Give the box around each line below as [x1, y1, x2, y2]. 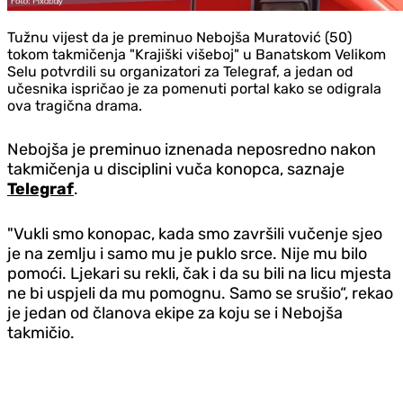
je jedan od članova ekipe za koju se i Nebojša [7, 302, 343, 323]
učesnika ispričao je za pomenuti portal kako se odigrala [7, 79, 381, 97]
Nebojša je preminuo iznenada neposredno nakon [7, 139, 376, 159]
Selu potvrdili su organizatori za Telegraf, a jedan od [7, 62, 354, 80]
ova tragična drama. [7, 96, 142, 114]
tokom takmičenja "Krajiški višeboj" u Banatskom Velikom [7, 45, 386, 63]
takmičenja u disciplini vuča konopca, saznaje [7, 158, 345, 179]
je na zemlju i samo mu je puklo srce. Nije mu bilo [7, 243, 367, 264]
